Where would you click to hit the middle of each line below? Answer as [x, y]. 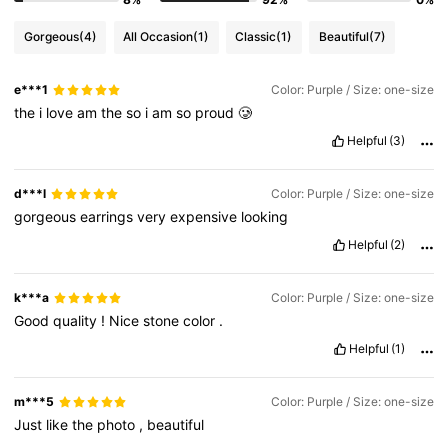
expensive [206, 217]
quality [77, 321]
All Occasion [158, 37]
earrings [109, 217]
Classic [256, 37]
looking [265, 217]
